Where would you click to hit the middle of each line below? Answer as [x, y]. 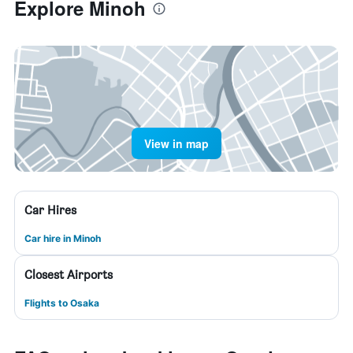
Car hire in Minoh [63, 238]
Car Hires [50, 210]
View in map [176, 143]
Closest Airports [69, 275]
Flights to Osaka [62, 303]
